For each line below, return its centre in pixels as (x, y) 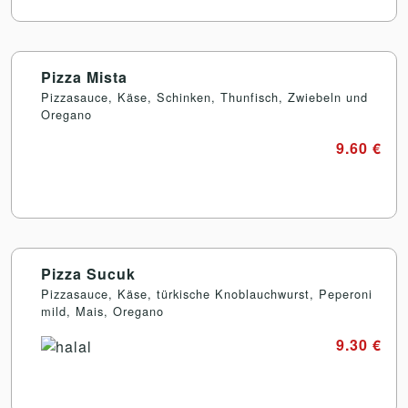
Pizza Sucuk (88, 274)
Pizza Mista (84, 77)
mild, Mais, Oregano (102, 311)
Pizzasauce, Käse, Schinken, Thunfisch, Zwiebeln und (204, 97)
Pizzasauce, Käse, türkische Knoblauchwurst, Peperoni (207, 294)
